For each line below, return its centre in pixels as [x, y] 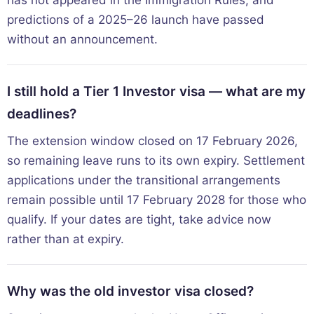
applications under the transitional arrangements [144, 180]
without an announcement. [82, 39]
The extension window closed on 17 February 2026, [152, 141]
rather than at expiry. [66, 239]
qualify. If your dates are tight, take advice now [139, 219]
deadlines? [42, 114]
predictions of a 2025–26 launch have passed [136, 19]
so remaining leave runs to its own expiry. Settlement [156, 160]
